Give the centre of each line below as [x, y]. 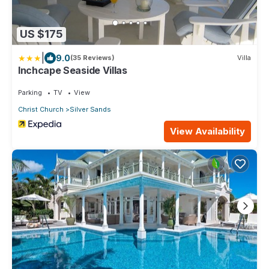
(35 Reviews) [92, 58]
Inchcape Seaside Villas [73, 70]
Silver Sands [90, 109]
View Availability [207, 131]
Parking [30, 92]
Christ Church [41, 109]
